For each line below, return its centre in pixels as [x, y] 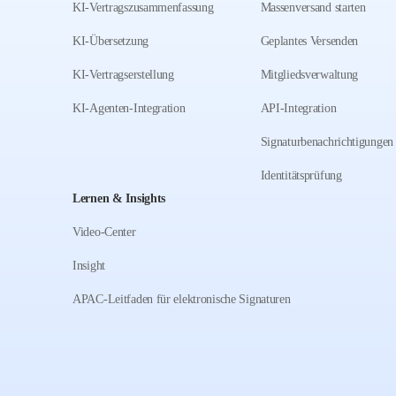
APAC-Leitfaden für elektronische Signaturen [182, 299]
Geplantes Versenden [309, 41]
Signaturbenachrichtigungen [327, 142]
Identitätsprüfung [301, 175]
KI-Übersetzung [110, 41]
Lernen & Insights [119, 198]
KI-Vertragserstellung [123, 75]
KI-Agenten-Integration [129, 108]
